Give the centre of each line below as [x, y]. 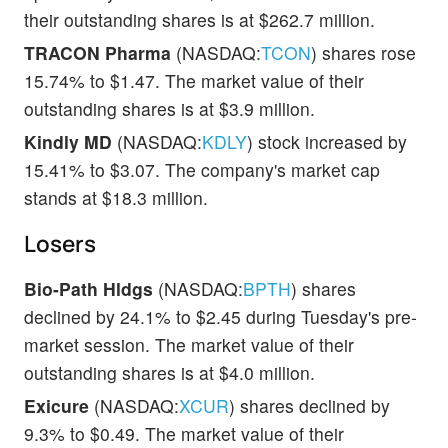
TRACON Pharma [97, 52]
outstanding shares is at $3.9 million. [169, 108]
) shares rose [363, 52]
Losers [60, 243]
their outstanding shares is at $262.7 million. [199, 19]
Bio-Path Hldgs [88, 288]
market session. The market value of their [189, 344]
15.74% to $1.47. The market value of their [194, 80]
